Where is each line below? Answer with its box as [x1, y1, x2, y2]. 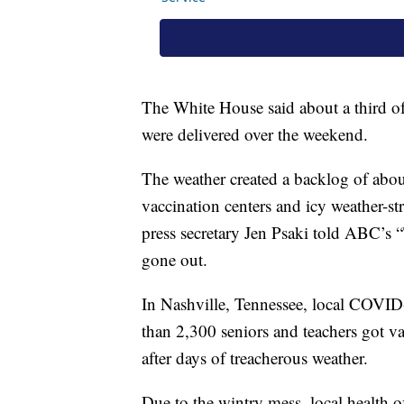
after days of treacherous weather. [142, 346, 368, 370]
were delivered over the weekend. [142, 123, 368, 146]
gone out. [142, 248, 207, 271]
